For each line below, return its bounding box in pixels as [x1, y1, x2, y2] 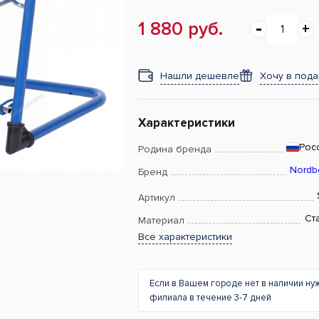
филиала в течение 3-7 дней [150, 292, 271, 303]
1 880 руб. [138, 18, 223, 41]
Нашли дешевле [160, 70, 239, 82]
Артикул [138, 192, 175, 204]
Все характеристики [138, 231, 232, 243]
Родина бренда [138, 143, 211, 155]
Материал [138, 214, 184, 226]
